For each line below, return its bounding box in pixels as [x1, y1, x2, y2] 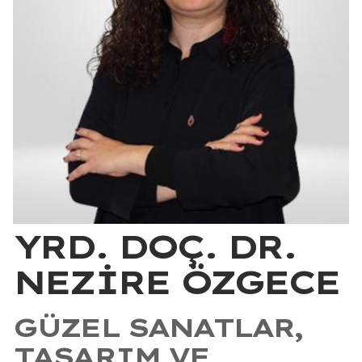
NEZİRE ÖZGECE [13, 261, 339, 302]
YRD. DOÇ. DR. [13, 225, 296, 267]
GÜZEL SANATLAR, [13, 310, 303, 343]
